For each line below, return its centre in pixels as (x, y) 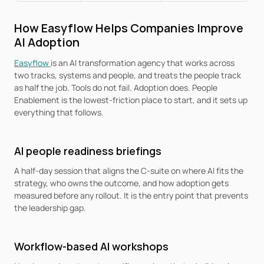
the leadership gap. (50, 208)
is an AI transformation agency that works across (143, 63)
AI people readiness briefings (88, 151)
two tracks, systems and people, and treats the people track (128, 75)
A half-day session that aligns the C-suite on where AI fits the (129, 171)
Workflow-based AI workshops (91, 246)
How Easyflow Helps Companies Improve (129, 28)
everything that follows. (59, 112)
